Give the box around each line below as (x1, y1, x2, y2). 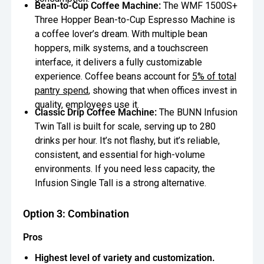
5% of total (192, 71, 236, 82)
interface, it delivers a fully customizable (34, 57, 202, 68)
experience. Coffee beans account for (34, 71, 192, 82)
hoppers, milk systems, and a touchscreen (34, 42, 208, 54)
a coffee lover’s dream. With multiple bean (34, 28, 207, 40)
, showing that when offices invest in (88, 85, 237, 97)
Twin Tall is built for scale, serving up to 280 (34, 121, 216, 133)
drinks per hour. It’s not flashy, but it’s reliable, (34, 135, 220, 147)
